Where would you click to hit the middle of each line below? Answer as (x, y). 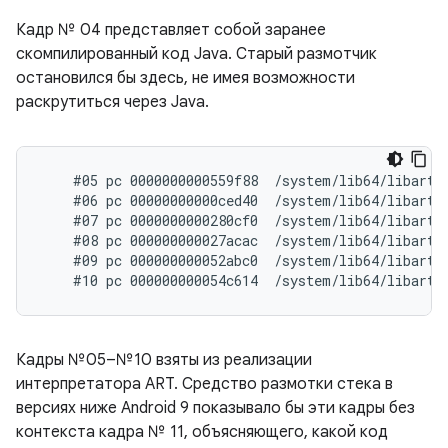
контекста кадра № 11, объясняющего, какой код (202, 432)
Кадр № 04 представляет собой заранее (171, 30)
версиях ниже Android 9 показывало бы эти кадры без (215, 408)
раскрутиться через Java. (112, 102)
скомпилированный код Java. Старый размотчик (196, 54)
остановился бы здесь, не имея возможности (185, 78)
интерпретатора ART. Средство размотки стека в (204, 384)
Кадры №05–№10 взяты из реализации (164, 360)
